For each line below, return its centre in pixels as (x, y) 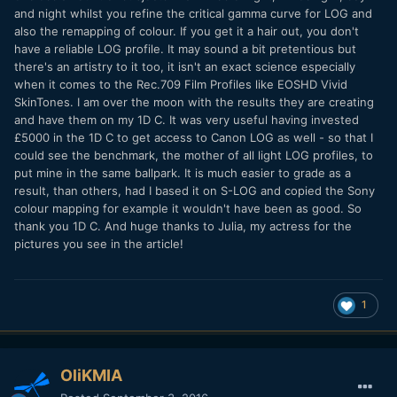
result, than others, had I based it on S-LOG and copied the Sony (195, 191)
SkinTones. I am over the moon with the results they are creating (194, 102)
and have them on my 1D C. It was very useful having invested (187, 120)
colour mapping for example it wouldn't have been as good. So (188, 209)
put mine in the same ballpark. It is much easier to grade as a (183, 173)
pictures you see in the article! (99, 244)
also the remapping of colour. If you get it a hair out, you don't (187, 31)
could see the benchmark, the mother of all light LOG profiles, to (194, 156)
